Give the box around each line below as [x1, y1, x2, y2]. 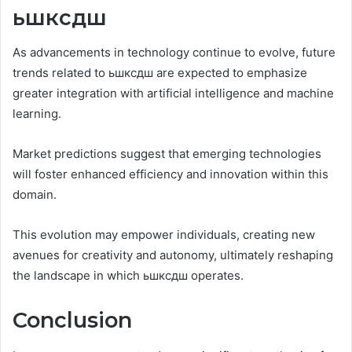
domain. [13, 187, 57, 203]
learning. [13, 106, 61, 122]
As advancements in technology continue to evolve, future [13, 45, 335, 60]
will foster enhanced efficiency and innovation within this [13, 167, 328, 182]
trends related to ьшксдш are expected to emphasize [13, 65, 307, 81]
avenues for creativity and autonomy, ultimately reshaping [13, 247, 333, 263]
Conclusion [13, 307, 132, 334]
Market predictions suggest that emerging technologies [13, 146, 321, 162]
